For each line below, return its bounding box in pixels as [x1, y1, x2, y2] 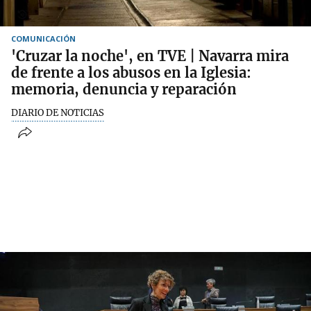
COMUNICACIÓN [11, 33, 76, 44]
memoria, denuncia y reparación [11, 80, 237, 98]
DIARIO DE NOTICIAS [11, 106, 104, 119]
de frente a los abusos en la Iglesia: [11, 63, 251, 81]
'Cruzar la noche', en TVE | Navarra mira [11, 47, 289, 65]
